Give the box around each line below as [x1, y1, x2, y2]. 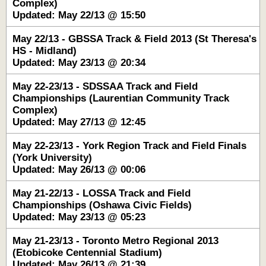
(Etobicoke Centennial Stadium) [12, 247, 162, 258]
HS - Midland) [12, 45, 77, 56]
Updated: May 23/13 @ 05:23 [12, 211, 145, 223]
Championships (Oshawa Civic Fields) [12, 199, 192, 211]
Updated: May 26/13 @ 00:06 [12, 164, 145, 175]
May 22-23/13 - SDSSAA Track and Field [12, 81, 198, 92]
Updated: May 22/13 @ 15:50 [12, 9, 145, 21]
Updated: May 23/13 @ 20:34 [12, 57, 145, 68]
